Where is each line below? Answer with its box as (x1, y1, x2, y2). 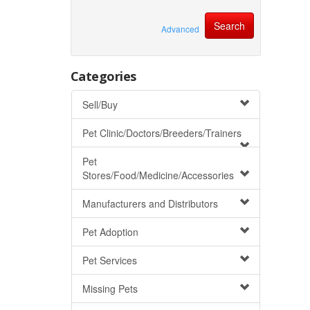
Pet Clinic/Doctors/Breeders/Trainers (82, 126, 241, 140)
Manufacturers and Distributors (82, 197, 218, 210)
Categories (71, 68, 136, 84)
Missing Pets (82, 282, 138, 295)
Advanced (161, 23, 199, 35)
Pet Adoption (82, 225, 138, 239)
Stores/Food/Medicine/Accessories (82, 168, 234, 182)
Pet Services (82, 253, 137, 267)
